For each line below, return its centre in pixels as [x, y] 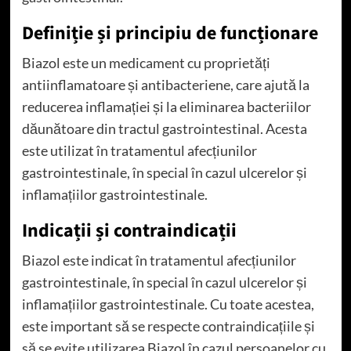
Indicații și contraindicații [129, 230]
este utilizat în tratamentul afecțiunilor [139, 150]
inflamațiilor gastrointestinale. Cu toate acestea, [168, 304]
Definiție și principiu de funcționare [170, 33]
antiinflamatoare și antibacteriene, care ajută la [165, 84]
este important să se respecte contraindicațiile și [168, 326]
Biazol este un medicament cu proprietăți [146, 62]
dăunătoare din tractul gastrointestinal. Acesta [164, 128]
